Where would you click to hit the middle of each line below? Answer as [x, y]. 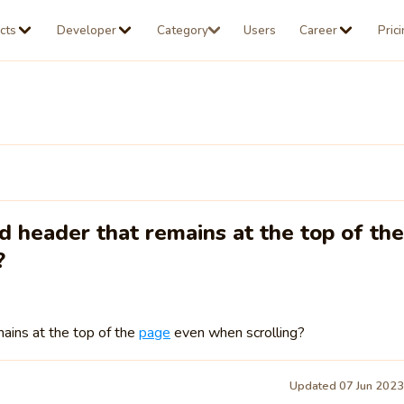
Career [319, 30]
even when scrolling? [237, 333]
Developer [87, 30]
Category [183, 30]
